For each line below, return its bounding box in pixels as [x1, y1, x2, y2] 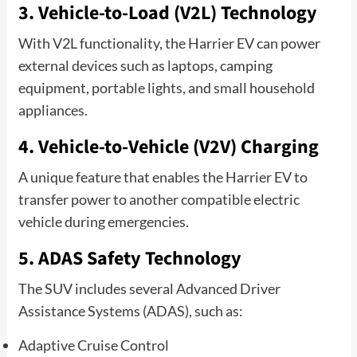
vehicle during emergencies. [18, 212, 189, 230]
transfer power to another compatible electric [18, 190, 300, 208]
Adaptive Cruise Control [18, 335, 169, 354]
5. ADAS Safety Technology [18, 244, 241, 273]
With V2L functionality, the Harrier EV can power [18, 33, 320, 52]
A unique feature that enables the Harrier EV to [18, 167, 308, 186]
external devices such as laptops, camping [18, 56, 273, 74]
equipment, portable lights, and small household [18, 78, 315, 96]
